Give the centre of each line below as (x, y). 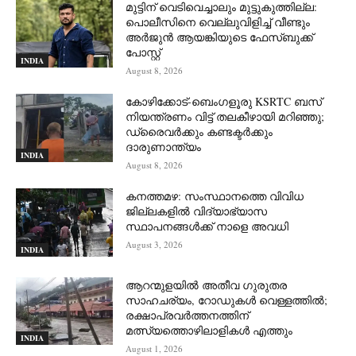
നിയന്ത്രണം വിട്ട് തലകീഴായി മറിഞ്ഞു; (225, 117)
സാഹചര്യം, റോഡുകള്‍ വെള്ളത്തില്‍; (227, 300)
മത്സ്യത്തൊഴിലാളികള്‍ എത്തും (209, 330)
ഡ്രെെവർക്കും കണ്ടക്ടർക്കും (199, 132)
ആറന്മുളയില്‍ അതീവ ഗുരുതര (207, 284)
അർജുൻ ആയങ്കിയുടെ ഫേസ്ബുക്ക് (220, 37)
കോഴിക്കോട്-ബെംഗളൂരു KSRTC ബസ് (224, 102)
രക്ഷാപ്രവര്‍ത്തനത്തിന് (188, 315)
